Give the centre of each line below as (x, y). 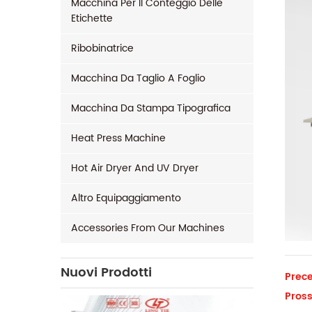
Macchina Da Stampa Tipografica (151, 108)
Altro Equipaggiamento (126, 198)
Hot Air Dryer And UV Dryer (135, 168)
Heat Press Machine (118, 138)
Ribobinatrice (102, 48)
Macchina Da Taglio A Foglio (138, 78)
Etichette (92, 18)
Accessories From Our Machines (148, 228)
